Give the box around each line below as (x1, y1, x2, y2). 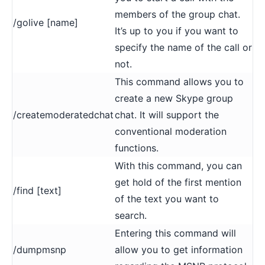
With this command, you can (115, 159, 242, 172)
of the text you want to (115, 192, 219, 205)
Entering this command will (115, 227, 236, 239)
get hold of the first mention (115, 176, 241, 188)
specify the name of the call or (115, 41, 252, 53)
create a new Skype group (115, 92, 233, 104)
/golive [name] (13, 16, 78, 28)
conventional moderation (115, 125, 227, 137)
